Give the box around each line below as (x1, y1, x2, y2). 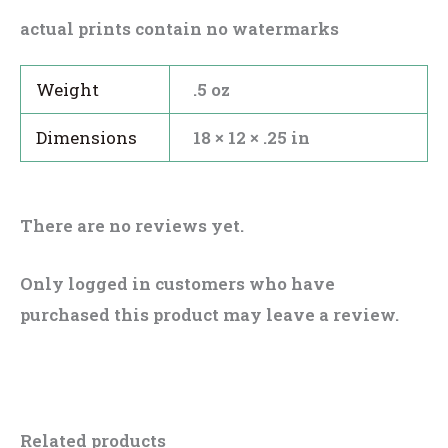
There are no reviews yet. (20, 213, 244, 237)
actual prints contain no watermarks (20, 17, 339, 41)
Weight (36, 77, 100, 101)
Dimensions (36, 125, 138, 149)
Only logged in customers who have (20, 271, 335, 295)
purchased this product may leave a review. (20, 302, 399, 326)
